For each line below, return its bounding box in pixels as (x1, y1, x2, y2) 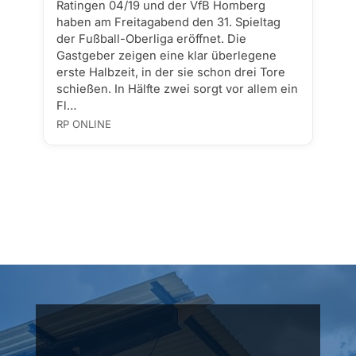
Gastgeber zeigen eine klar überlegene (56, 48, 277, 63)
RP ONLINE (56, 118, 111, 130)
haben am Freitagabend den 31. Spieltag (56, 15, 281, 29)
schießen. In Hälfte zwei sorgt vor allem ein (56, 82, 298, 96)
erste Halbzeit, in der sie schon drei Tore (56, 65, 285, 79)
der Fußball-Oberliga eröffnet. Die (56, 32, 246, 46)
